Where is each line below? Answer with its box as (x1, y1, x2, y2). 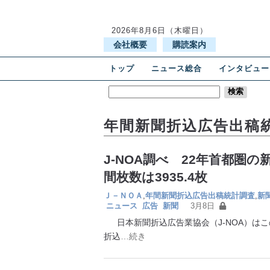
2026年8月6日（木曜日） (111, 26, 208, 35)
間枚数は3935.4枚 (104, 170, 220, 184)
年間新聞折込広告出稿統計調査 (145, 191, 255, 200)
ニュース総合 (151, 64, 202, 73)
